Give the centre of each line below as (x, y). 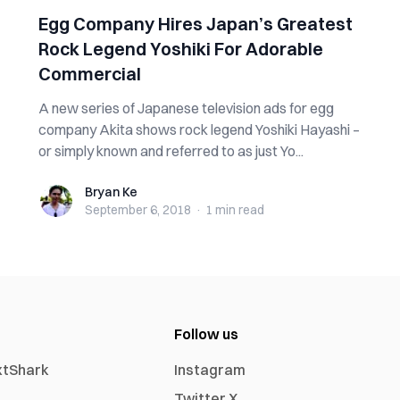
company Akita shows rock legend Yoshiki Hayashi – (199, 129)
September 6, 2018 (137, 210)
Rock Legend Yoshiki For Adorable (180, 49)
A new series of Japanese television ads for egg (186, 108)
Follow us (207, 334)
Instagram (210, 370)
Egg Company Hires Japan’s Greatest (195, 24)
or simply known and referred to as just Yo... (171, 151)
